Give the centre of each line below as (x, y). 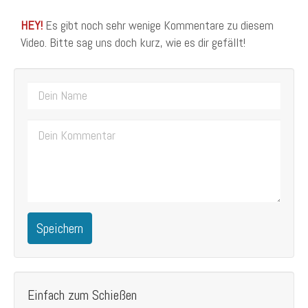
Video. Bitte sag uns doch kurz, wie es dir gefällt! (133, 42)
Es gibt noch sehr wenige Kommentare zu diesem (158, 25)
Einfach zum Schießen (82, 295)
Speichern (60, 228)
